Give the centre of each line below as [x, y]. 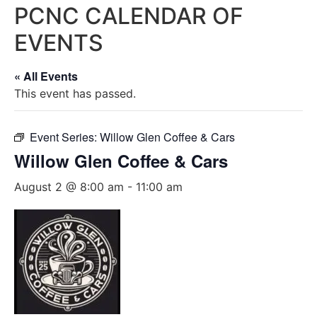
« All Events [46, 76]
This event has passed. [75, 93]
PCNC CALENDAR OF [129, 16]
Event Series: [65, 137]
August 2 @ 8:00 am [69, 187]
